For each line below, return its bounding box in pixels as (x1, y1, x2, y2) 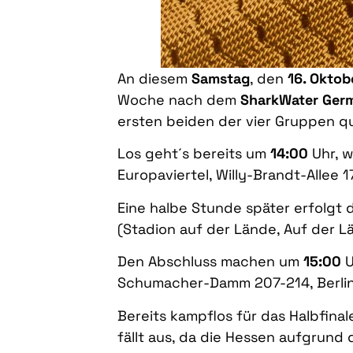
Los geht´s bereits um (117, 144, 270, 163)
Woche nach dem (117, 91, 240, 109)
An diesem (117, 69, 191, 87)
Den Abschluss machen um (117, 252, 303, 271)
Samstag (191, 69, 250, 87)
